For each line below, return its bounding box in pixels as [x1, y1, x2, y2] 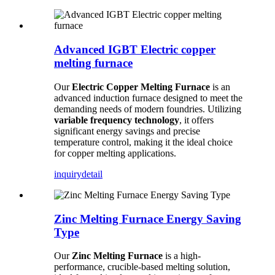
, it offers [179, 114, 214, 125]
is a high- [163, 250, 201, 261]
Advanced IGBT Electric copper [54, 43, 215, 56]
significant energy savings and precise [54, 125, 200, 136]
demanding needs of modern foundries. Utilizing [54, 103, 241, 114]
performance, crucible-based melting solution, [54, 261, 230, 273]
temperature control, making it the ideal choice [54, 136, 233, 147]
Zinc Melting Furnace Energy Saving [54, 212, 241, 225]
